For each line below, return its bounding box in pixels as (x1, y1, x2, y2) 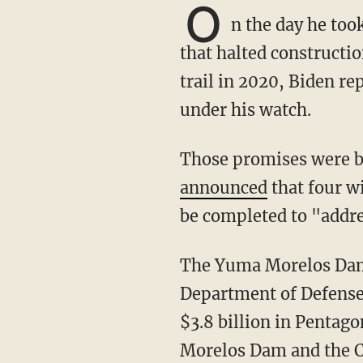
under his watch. (179, 100, 311, 120)
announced (179, 177, 267, 198)
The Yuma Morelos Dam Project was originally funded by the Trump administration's (179, 255, 191, 275)
